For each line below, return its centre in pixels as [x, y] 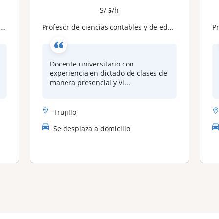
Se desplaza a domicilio [91, 128]
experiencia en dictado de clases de [108, 73]
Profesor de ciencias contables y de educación [107, 27]
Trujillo [65, 112]
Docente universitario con [92, 64]
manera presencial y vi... [90, 82]
